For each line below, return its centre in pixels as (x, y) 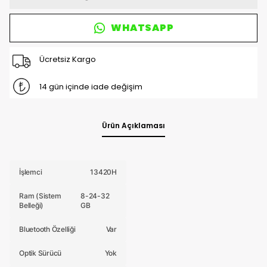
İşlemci (31, 172)
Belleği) (32, 205)
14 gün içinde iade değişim (91, 86)
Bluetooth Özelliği (47, 229)
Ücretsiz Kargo (67, 59)
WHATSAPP (142, 28)
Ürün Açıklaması (133, 125)
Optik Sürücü (41, 253)
